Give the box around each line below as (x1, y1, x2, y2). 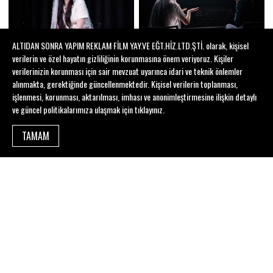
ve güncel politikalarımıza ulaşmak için (12, 103, 135, 116)
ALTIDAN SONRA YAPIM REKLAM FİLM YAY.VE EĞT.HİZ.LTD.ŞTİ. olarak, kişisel (12, 39, 249, 52)
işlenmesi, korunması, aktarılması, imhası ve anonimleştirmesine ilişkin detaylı (12, 90, 257, 103)
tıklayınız (135, 103, 163, 116)
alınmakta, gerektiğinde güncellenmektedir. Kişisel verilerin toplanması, (12, 77, 238, 90)
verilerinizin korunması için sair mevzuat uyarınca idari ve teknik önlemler (12, 65, 243, 77)
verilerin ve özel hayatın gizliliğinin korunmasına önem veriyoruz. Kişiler (12, 52, 233, 65)
